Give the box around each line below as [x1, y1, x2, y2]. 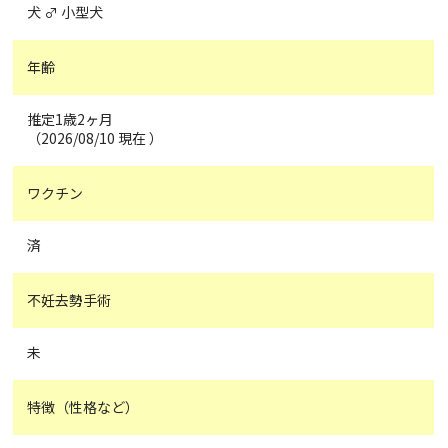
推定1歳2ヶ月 [27, 109, 114, 130]
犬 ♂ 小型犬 [27, 2, 104, 23]
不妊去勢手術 [27, 290, 112, 311]
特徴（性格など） [27, 397, 140, 418]
